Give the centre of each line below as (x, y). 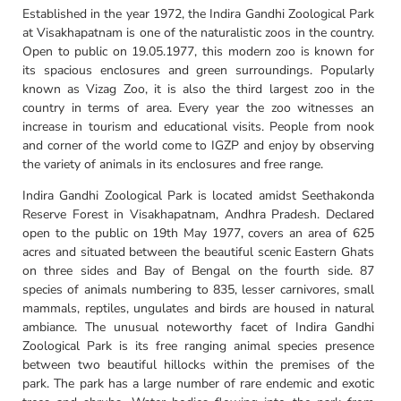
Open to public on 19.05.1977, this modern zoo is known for (198, 51)
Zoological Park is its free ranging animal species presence (198, 346)
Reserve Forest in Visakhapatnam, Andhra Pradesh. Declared (198, 214)
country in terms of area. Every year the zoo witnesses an (198, 107)
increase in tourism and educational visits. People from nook (198, 126)
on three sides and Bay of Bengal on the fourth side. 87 (198, 270)
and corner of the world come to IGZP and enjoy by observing (198, 145)
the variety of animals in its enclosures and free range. (173, 164)
